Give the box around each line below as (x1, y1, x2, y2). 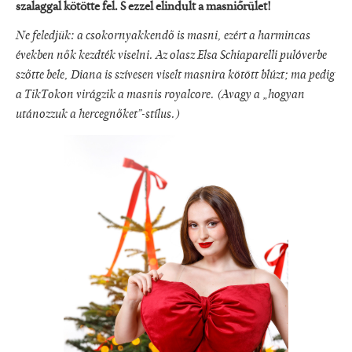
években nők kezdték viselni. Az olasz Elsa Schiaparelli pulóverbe (16, 49, 327, 63)
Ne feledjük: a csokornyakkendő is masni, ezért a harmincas (16, 30, 310, 43)
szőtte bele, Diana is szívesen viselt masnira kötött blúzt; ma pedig (16, 69, 335, 82)
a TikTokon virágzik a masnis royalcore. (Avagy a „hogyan (16, 89, 305, 102)
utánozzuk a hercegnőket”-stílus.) (16, 108, 180, 122)
